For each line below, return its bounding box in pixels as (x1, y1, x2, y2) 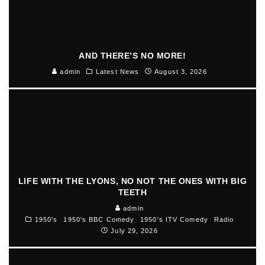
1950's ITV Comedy (140, 215, 208, 223)
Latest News (96, 67, 140, 75)
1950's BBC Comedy (63, 215, 135, 223)
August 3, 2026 (154, 67, 207, 75)
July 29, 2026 (111, 227, 158, 234)
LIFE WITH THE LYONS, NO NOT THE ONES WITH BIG (18, 176, 247, 186)
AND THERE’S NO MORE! (79, 50, 186, 60)
